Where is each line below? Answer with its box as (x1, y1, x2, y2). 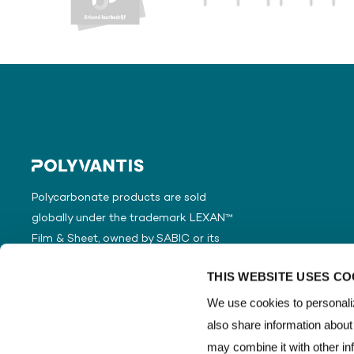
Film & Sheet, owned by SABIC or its (32, 233, 220, 245)
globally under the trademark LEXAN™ (32, 213, 233, 224)
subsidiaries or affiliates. (32, 254, 160, 265)
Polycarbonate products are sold (32, 192, 206, 204)
